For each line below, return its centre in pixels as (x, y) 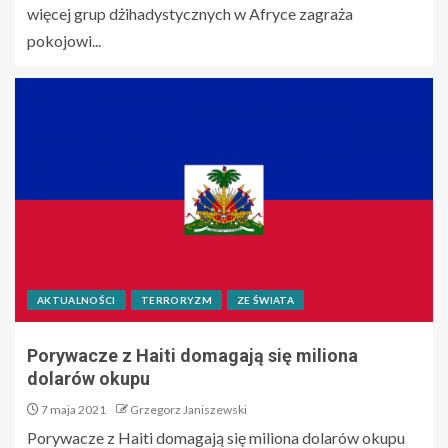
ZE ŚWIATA (266, 299)
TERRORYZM (176, 299)
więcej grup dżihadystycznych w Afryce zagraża (190, 13)
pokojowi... (64, 40)
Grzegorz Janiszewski (188, 409)
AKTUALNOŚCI (76, 299)
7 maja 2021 (72, 409)
